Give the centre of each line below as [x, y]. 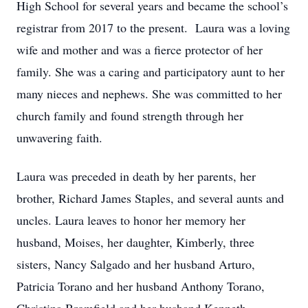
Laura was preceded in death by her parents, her [136, 176]
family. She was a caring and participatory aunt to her [151, 71]
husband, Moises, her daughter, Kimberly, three [135, 242]
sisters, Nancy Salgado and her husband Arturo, [136, 264]
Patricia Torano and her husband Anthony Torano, [141, 286]
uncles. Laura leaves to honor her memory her [131, 220]
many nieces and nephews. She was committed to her [149, 93]
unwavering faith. [59, 137]
